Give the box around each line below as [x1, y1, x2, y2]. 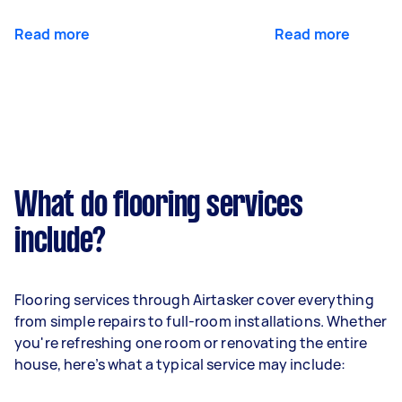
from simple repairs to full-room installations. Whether [14, 311, 388, 331]
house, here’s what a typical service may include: [14, 354, 346, 374]
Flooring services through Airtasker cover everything [14, 290, 374, 310]
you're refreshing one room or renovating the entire [14, 333, 368, 353]
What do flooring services [14, 190, 303, 223]
